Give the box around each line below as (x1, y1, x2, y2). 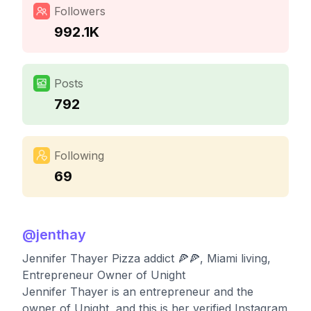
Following (54, 149, 104, 162)
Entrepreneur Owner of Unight (22, 268, 185, 282)
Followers (54, 4, 106, 18)
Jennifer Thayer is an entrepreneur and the (22, 285, 253, 299)
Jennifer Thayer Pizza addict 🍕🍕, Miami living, (22, 251, 271, 265)
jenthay (36, 226, 86, 243)
